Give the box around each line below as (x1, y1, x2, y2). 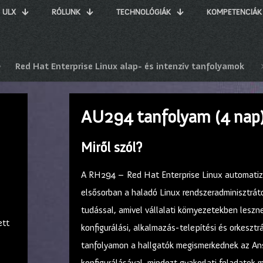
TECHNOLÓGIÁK (116, 7, 171, 18)
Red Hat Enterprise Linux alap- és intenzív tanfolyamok (15, 60, 244, 72)
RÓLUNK (52, 7, 80, 18)
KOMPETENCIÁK (207, 7, 262, 18)
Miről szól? (81, 139, 142, 156)
